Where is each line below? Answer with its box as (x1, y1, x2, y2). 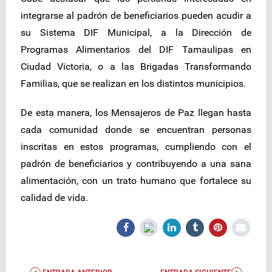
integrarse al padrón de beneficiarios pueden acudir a (21, 9, 251, 21)
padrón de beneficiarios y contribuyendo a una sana (21, 157, 251, 169)
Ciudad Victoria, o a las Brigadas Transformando (21, 60, 251, 72)
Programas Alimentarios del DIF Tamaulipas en (21, 43, 251, 55)
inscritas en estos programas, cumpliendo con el (21, 140, 251, 152)
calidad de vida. (21, 191, 88, 203)
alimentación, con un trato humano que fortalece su (21, 174, 251, 186)
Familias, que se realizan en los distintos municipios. (21, 77, 246, 89)
